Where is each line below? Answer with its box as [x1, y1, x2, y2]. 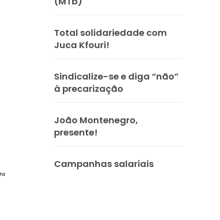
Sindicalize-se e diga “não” [54, 70, 179, 82]
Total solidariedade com [54, 26, 167, 39]
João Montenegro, [54, 113, 138, 126]
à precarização [54, 82, 123, 95]
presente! [54, 126, 98, 138]
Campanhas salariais [54, 157, 154, 170]
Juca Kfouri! [54, 38, 110, 51]
